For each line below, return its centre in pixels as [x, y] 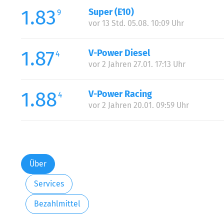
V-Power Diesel [119, 53]
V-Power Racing [120, 94]
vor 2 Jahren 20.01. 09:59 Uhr [138, 105]
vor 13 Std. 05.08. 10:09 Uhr [136, 23]
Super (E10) [111, 12]
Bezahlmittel [57, 204]
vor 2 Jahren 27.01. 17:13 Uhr [137, 64]
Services [49, 184]
